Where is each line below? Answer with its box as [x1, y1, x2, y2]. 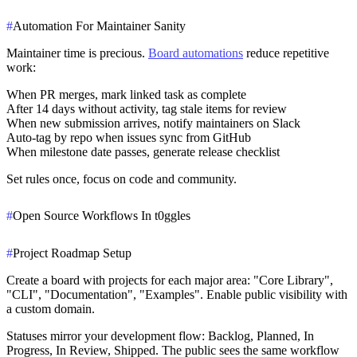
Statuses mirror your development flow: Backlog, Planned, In [6, 329, 314, 343]
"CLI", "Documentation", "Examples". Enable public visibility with [6, 288, 347, 302]
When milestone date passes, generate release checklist [6, 144, 280, 159]
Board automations [148, 45, 243, 60]
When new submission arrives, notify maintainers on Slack [6, 116, 300, 130]
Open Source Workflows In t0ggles [13, 209, 190, 223]
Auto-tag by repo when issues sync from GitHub [6, 130, 251, 144]
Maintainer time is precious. [6, 45, 148, 60]
